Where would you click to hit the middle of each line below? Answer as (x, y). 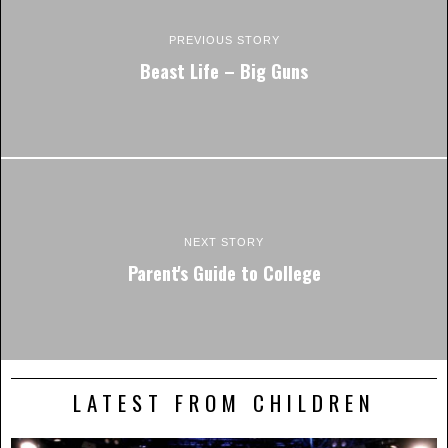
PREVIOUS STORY (224, 39)
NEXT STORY (224, 242)
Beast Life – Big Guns (224, 70)
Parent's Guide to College (224, 273)
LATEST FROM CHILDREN (224, 402)
